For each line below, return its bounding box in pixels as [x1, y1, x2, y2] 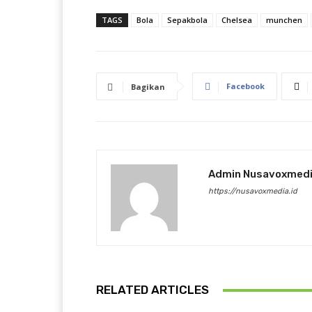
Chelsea [221, 15, 252, 25]
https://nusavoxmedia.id [208, 187, 297, 196]
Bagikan [131, 81, 165, 92]
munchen [266, 15, 302, 25]
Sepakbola [167, 15, 208, 25]
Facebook [226, 81, 265, 91]
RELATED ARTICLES [96, 283, 209, 297]
